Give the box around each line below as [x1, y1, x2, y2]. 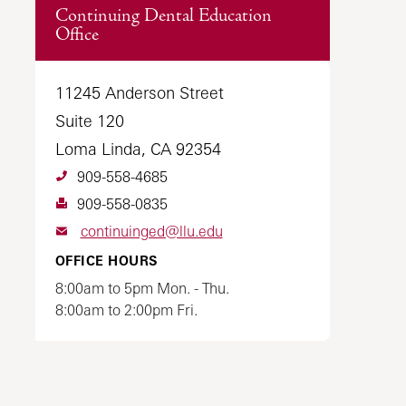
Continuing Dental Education [54, 5, 272, 26]
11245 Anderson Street [54, 82, 224, 102]
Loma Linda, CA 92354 [54, 139, 221, 159]
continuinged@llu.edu [80, 222, 223, 240]
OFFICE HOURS [54, 253, 158, 268]
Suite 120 [54, 111, 124, 130]
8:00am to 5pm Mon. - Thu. [54, 279, 229, 297]
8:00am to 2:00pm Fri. [54, 301, 198, 319]
